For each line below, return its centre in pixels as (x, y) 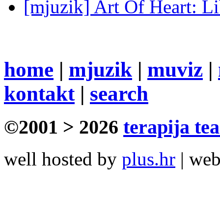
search (119, 94)
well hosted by (63, 159)
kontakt (39, 94)
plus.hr (149, 159)
